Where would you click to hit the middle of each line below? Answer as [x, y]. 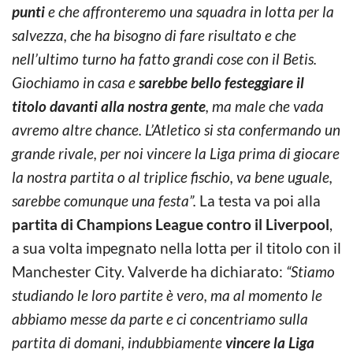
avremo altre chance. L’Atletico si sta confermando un [176, 129]
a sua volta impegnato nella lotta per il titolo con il [176, 247]
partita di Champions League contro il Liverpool [171, 224]
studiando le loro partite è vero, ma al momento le [167, 295]
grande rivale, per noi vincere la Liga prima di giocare [176, 153]
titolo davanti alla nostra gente [109, 106]
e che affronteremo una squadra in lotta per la [190, 11]
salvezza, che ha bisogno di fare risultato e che [154, 35]
